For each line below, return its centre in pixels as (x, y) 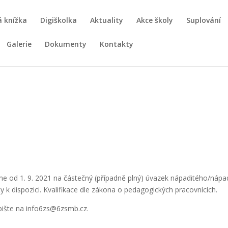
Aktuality (107, 20)
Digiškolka (59, 20)
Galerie (19, 44)
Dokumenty (66, 44)
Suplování (204, 20)
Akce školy (155, 20)
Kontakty (117, 44)
